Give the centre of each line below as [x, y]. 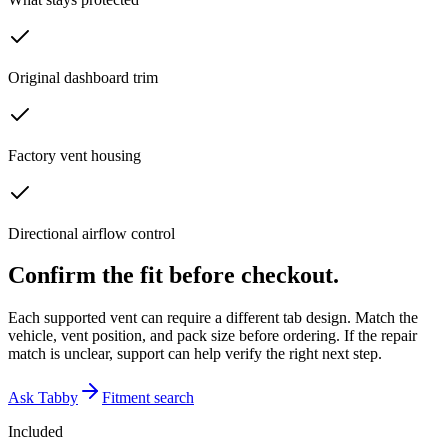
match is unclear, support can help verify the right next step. [195, 354]
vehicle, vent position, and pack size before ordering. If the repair [212, 336]
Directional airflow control [91, 233]
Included [35, 432]
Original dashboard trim [83, 77]
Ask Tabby [43, 398]
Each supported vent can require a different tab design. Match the [213, 318]
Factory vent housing [74, 155]
